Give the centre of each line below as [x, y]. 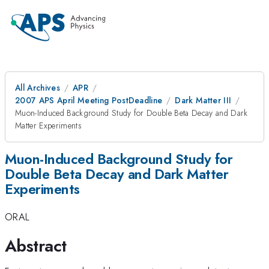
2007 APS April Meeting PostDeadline [89, 100]
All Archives [38, 88]
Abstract [36, 246]
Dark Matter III [203, 100]
